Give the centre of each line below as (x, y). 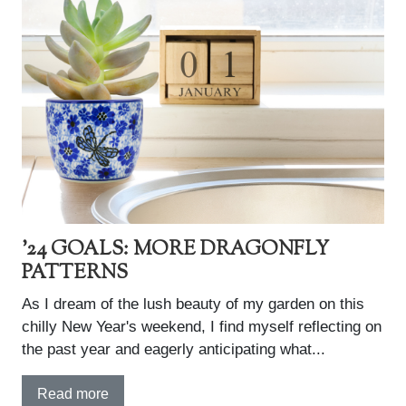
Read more (73, 394)
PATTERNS (75, 273)
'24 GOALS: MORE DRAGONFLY (175, 250)
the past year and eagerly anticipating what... (174, 349)
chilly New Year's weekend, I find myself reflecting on (202, 327)
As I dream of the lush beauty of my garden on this (193, 304)
